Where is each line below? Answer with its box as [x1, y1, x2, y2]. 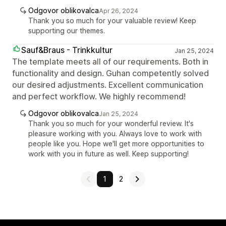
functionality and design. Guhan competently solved [12, 68, 209, 78]
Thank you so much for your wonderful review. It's [28, 119, 194, 128]
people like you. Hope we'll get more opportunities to [28, 139, 204, 148]
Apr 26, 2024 [99, 7, 138, 15]
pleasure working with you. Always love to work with [28, 129, 202, 138]
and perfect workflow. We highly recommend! [12, 91, 186, 101]
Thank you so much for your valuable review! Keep [28, 16, 196, 25]
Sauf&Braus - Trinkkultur [21, 45, 112, 55]
